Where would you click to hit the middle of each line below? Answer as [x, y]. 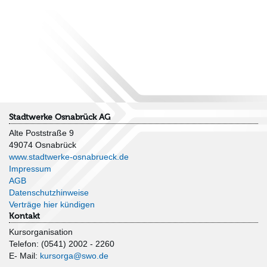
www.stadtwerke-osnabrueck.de [69, 157]
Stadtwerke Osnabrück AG [60, 117]
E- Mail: [24, 256]
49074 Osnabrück [43, 145]
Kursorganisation [41, 232]
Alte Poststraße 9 [41, 133]
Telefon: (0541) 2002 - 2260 [62, 244]
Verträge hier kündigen [52, 205]
